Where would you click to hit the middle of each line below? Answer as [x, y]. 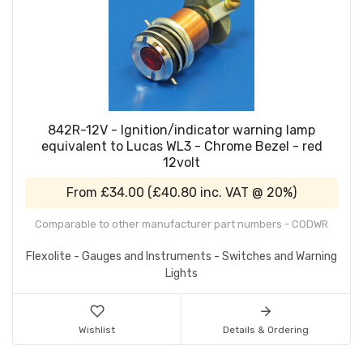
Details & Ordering [266, 330]
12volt [181, 163]
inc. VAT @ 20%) [247, 193]
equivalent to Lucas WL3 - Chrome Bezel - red [181, 147]
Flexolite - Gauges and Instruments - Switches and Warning [181, 257]
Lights [181, 274]
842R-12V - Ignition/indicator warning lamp [181, 130]
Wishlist [97, 330]
